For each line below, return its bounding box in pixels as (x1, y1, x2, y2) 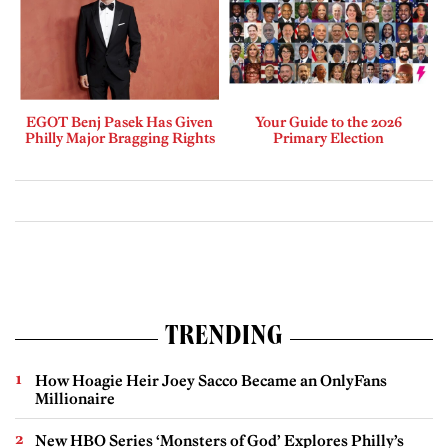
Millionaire (35, 388, 115, 408)
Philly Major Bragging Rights (24, 128, 215, 147)
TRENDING (164, 324, 284, 353)
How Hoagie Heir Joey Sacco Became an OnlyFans (35, 370, 387, 390)
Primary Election (273, 128, 384, 147)
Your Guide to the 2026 (255, 112, 402, 131)
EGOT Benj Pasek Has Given (26, 112, 213, 131)
